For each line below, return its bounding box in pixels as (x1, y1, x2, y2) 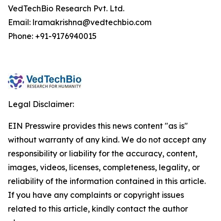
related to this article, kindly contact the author (8, 204, 188, 214)
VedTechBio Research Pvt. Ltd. (8, 3, 124, 13)
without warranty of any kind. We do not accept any (8, 135, 206, 145)
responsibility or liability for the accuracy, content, (8, 148, 197, 158)
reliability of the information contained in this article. (8, 176, 206, 186)
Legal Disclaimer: (8, 99, 74, 109)
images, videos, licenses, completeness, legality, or (8, 162, 200, 172)
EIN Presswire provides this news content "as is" (8, 121, 188, 131)
